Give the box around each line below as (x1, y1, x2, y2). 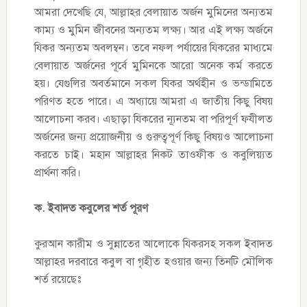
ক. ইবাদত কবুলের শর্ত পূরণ (34, 201, 148, 215)
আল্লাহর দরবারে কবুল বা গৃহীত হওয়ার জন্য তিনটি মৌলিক (34, 255, 273, 269)
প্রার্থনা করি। (34, 166, 81, 180)
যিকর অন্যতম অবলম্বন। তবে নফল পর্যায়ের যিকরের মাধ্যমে (34, 41, 273, 55)
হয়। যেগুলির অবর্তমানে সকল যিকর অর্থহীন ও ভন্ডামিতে (34, 77, 273, 90)
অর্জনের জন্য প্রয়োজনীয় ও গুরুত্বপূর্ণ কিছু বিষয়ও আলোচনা (34, 130, 273, 144)
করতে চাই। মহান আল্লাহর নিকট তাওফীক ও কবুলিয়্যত (34, 148, 273, 162)
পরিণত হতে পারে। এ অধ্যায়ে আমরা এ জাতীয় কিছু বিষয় (34, 95, 273, 108)
